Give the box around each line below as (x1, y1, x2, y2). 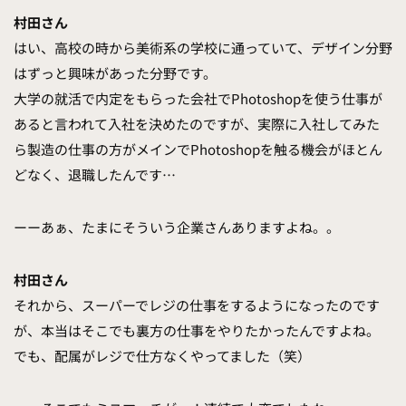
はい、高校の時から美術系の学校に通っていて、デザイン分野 (14, 38, 392, 58)
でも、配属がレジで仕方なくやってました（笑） (14, 346, 311, 366)
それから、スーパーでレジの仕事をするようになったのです (14, 295, 380, 315)
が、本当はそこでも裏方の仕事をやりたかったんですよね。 (14, 321, 380, 341)
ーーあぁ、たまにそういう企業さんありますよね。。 (14, 217, 340, 237)
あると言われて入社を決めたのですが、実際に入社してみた (14, 114, 380, 134)
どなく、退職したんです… (14, 165, 176, 185)
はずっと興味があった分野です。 (14, 63, 217, 83)
